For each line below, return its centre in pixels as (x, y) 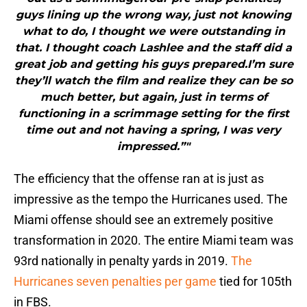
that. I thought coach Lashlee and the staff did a (153, 48)
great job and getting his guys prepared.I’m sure (153, 64)
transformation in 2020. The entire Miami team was (153, 241)
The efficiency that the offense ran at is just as (139, 179)
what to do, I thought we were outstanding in (153, 32)
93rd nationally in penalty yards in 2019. (122, 261)
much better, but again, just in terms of (153, 97)
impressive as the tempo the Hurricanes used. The (151, 199)
